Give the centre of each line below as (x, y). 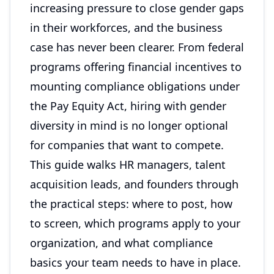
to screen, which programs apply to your (135, 223)
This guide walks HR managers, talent (128, 165)
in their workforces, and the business (126, 28)
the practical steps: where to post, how (131, 204)
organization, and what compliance (121, 243)
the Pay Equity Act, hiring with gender (128, 106)
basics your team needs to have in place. (135, 262)
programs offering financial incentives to (136, 67)
